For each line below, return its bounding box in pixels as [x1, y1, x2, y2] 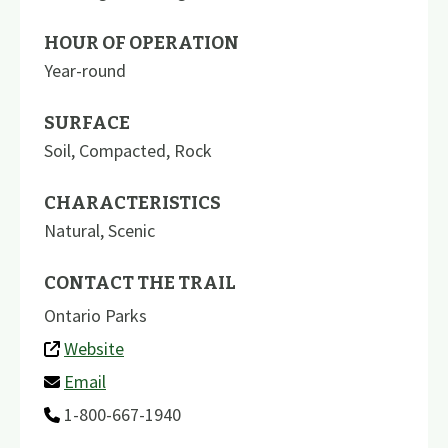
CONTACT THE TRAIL [44, 271, 236, 294]
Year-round [44, 58, 126, 82]
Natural [44, 218, 100, 242]
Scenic [108, 218, 155, 242]
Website [64, 336, 124, 360]
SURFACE [44, 111, 130, 134]
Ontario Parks [44, 303, 147, 327]
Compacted [79, 138, 166, 162]
